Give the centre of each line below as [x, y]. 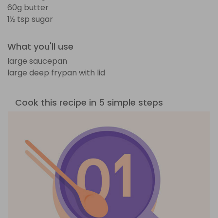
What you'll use [40, 46]
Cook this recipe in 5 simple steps [89, 102]
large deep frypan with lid [56, 73]
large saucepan [37, 61]
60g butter [28, 7]
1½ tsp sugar [30, 19]
